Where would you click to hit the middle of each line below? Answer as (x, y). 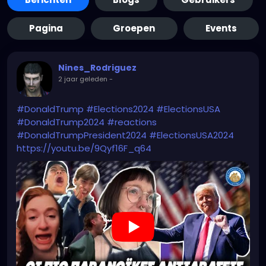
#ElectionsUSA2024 (191, 135)
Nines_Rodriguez (97, 68)
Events (221, 28)
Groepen (134, 28)
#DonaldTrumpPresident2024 (82, 135)
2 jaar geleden (83, 79)
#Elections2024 (120, 109)
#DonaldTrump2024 (61, 122)
